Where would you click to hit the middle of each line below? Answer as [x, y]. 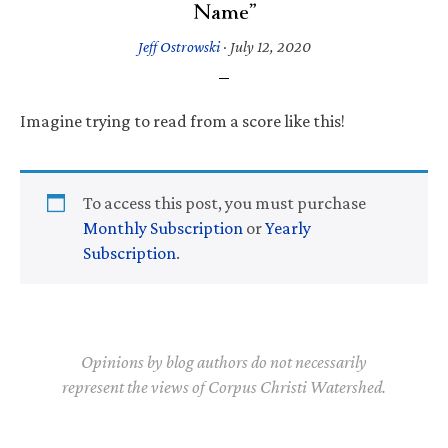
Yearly [288, 227]
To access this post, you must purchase [224, 202]
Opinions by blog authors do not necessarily [224, 361]
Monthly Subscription [163, 227]
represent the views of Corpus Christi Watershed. [224, 386]
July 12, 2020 [270, 46]
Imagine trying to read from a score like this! [182, 120]
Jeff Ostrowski [178, 46]
